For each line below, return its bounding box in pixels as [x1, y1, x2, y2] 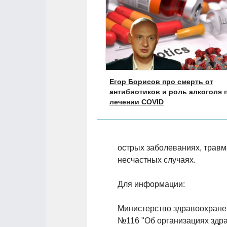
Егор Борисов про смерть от [109, 78, 213, 86]
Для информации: [118, 180, 185, 188]
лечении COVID [109, 98, 164, 106]
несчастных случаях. [118, 156, 196, 164]
